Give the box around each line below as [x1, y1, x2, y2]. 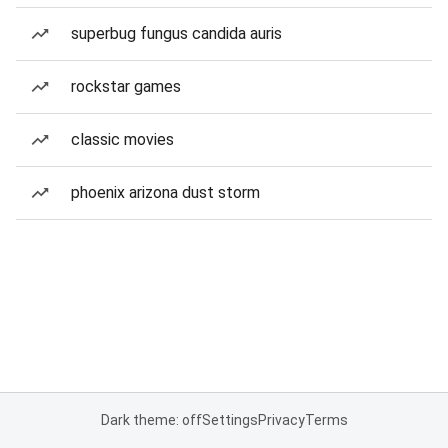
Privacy [257, 412, 305, 428]
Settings [201, 412, 258, 428]
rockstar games [71, 77, 181, 96]
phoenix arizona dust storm [71, 183, 260, 202]
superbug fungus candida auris [71, 24, 282, 43]
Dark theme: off [100, 412, 202, 428]
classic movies [71, 130, 174, 149]
